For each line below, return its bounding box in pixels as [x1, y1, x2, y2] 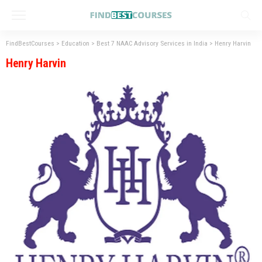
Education [61, 39, 89, 47]
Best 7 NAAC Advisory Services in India [96, 39, 208, 47]
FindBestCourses [6, 39, 54, 47]
